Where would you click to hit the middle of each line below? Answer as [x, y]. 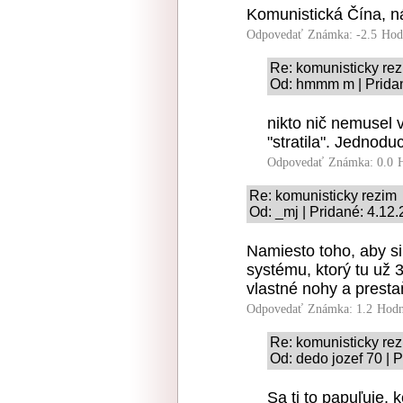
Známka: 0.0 [361, 162]
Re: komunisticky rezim [323, 196]
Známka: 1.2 [340, 309]
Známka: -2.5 [342, 35]
